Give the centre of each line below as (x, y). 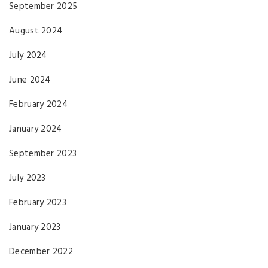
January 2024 (36, 129)
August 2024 (36, 31)
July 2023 (28, 178)
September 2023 (43, 153)
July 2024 (28, 55)
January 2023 (35, 227)
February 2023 (38, 202)
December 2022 (41, 252)
